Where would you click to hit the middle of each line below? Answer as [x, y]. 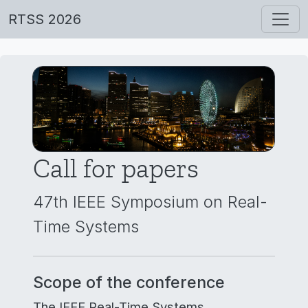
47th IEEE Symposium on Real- [150, 202]
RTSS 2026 [45, 19]
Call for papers [116, 168]
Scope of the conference [129, 282]
